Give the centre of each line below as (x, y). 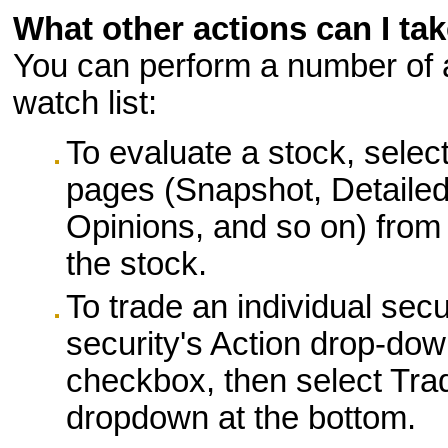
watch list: (85, 102)
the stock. (137, 264)
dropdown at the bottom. (241, 418)
